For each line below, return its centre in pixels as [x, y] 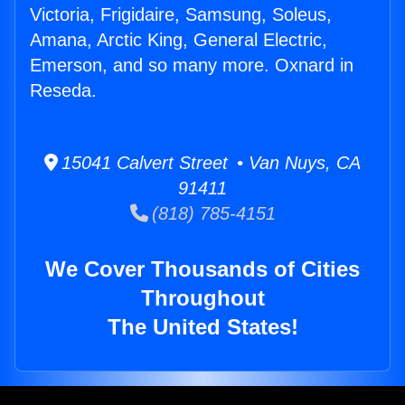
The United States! [202, 327]
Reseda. [63, 91]
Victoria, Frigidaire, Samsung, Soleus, [181, 15]
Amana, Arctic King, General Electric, [179, 40]
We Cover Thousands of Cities [202, 269]
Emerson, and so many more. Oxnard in [192, 66]
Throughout [202, 298]
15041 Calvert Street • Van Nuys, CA [209, 163]
